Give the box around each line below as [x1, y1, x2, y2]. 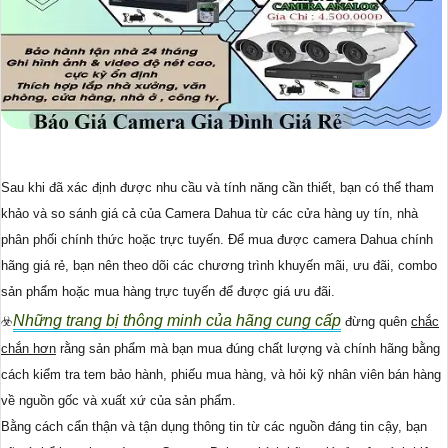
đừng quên [341, 313, 411, 329]
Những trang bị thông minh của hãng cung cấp [13, 311, 341, 329]
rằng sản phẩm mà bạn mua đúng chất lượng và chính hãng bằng [56, 340, 440, 356]
